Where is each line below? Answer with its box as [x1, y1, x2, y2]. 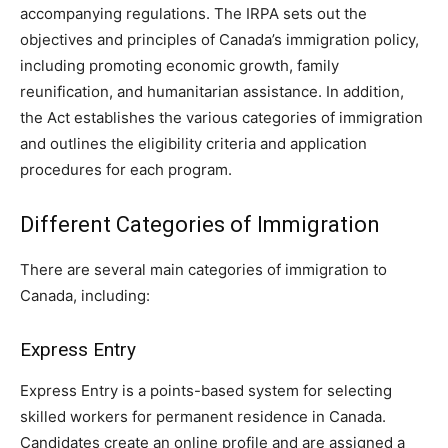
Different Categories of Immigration [20, 211, 380, 237]
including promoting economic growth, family [20, 55, 339, 75]
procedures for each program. [20, 159, 232, 179]
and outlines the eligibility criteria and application [20, 133, 367, 153]
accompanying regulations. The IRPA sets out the [20, 3, 367, 23]
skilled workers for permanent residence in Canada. [20, 406, 386, 426]
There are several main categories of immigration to [20, 259, 387, 279]
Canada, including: [20, 285, 150, 305]
